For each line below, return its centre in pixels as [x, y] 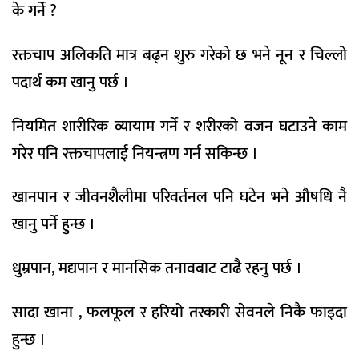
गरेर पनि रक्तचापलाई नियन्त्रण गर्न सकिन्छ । [135, 153]
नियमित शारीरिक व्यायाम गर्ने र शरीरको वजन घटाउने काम [179, 126]
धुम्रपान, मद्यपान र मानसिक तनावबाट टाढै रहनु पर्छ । [157, 269]
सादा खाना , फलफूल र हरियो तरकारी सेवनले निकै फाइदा [179, 312]
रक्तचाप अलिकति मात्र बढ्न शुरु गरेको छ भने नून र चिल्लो [179, 55]
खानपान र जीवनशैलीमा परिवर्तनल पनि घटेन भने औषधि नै [179, 198]
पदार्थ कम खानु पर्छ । [71, 82]
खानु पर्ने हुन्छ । [54, 225]
